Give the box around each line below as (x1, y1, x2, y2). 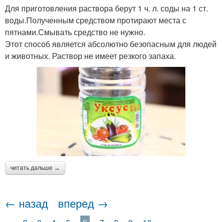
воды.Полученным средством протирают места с (5, 14, 186, 26)
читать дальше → (10, 164, 60, 171)
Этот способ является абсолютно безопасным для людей (5, 38, 217, 50)
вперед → (58, 195, 108, 211)
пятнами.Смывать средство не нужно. (5, 26, 145, 38)
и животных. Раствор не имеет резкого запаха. (5, 50, 176, 61)
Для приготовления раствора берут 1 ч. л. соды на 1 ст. (5, 2, 208, 14)
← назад (5, 195, 48, 211)
